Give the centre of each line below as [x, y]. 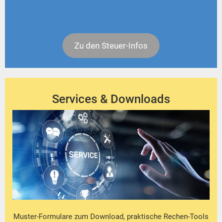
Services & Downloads [111, 99]
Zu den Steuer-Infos [111, 45]
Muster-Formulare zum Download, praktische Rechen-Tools [111, 216]
